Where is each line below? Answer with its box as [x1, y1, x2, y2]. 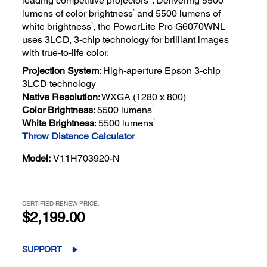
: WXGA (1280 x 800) [98, 91, 187, 103]
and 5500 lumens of [135, 8, 221, 20]
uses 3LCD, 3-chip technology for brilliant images [22, 34, 229, 46]
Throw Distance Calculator [22, 130, 135, 142]
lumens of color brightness [22, 8, 133, 20]
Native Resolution [22, 91, 98, 103]
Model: [22, 152, 51, 164]
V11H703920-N [53, 152, 120, 164]
